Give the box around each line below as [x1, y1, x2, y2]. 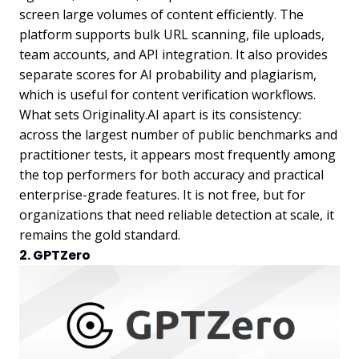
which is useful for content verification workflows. [19, 85, 316, 103]
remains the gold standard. [19, 225, 180, 244]
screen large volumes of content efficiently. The [19, 5, 304, 23]
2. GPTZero [19, 245, 91, 264]
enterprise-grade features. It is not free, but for [19, 185, 305, 204]
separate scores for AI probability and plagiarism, [19, 65, 317, 83]
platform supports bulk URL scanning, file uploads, [19, 25, 325, 43]
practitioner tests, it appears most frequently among [19, 145, 336, 163]
